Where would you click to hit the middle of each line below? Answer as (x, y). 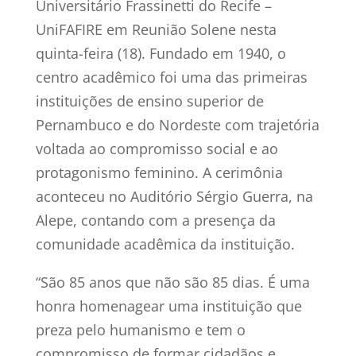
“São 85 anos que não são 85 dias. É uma (172, 282)
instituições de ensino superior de (149, 101)
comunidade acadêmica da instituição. (165, 244)
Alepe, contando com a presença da (155, 220)
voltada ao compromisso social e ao (157, 148)
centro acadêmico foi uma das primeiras (171, 77)
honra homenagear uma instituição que (168, 306)
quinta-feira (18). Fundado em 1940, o (161, 53)
